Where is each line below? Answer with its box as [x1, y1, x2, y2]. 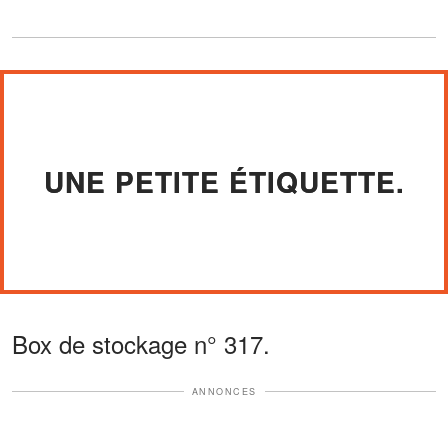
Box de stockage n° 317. [12, 325, 270, 361]
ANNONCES [191, 384, 257, 398]
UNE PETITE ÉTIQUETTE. [43, 160, 405, 202]
